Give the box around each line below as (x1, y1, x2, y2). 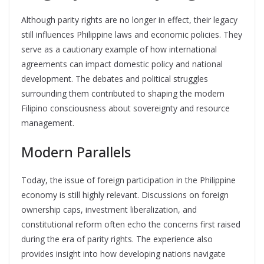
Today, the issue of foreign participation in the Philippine (21, 174, 236, 186)
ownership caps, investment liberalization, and (21, 203, 197, 215)
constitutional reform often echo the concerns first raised (21, 218, 240, 230)
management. (21, 117, 74, 128)
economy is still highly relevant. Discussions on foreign (21, 189, 229, 200)
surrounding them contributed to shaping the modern (21, 87, 225, 99)
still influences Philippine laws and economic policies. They (21, 28, 242, 40)
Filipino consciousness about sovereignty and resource (21, 102, 230, 114)
